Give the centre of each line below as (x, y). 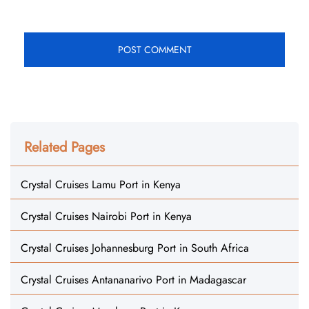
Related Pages (64, 147)
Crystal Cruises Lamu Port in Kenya (101, 185)
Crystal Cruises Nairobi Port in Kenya (106, 216)
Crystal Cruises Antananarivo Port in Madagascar (133, 280)
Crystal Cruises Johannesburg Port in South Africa (135, 248)
